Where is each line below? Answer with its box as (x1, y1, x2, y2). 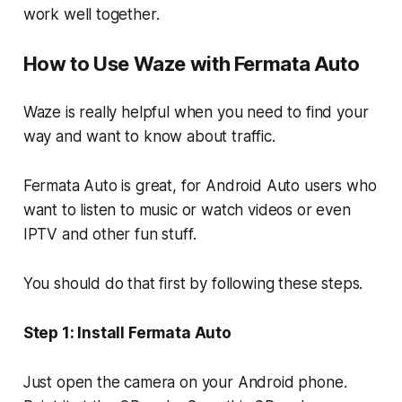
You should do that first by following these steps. (22, 275, 363, 293)
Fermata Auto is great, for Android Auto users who (22, 177, 377, 196)
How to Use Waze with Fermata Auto (22, 52, 360, 76)
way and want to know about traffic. (22, 127, 275, 146)
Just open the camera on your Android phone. (22, 373, 347, 392)
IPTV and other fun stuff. (22, 225, 197, 244)
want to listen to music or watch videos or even (22, 201, 351, 220)
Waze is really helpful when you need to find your (22, 103, 369, 122)
